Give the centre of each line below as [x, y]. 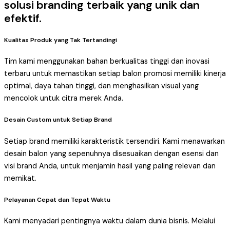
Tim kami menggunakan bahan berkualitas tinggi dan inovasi [107, 62]
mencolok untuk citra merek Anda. [64, 99]
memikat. [20, 178]
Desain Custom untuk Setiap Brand [58, 120]
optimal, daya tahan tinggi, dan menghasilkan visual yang [101, 86]
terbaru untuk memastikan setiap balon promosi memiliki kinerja [115, 74]
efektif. [23, 18]
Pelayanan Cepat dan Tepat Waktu [57, 199]
